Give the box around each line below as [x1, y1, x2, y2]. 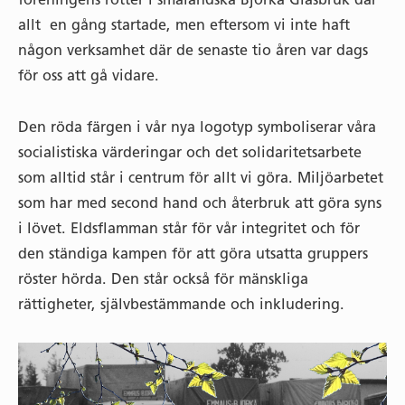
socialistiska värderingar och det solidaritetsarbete [18, 143, 362, 161]
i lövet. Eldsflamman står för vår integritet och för [18, 219, 360, 237]
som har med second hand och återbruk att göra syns [18, 193, 381, 212]
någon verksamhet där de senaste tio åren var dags [18, 42, 368, 60]
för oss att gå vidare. [18, 67, 164, 85]
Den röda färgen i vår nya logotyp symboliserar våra [18, 118, 376, 136]
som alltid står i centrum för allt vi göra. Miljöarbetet [18, 168, 383, 186]
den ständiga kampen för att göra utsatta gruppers [18, 244, 368, 262]
